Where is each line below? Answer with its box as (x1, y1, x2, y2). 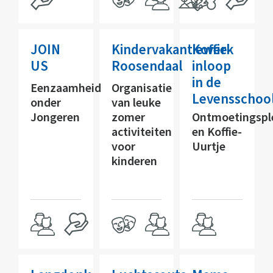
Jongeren (30, 108, 80, 126)
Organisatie (111, 79, 172, 97)
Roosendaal (111, 55, 183, 76)
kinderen (111, 152, 157, 170)
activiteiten (111, 123, 172, 141)
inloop (192, 55, 232, 76)
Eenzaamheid (30, 79, 101, 97)
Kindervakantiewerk (111, 39, 233, 60)
